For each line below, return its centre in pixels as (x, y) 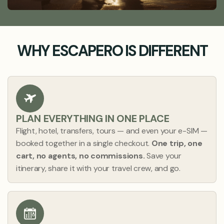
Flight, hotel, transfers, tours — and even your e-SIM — (112, 131)
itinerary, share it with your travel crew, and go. (98, 168)
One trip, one (177, 143)
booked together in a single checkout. (84, 143)
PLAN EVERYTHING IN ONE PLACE (93, 119)
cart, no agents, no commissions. (80, 156)
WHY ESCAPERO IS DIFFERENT (112, 51)
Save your (163, 156)
